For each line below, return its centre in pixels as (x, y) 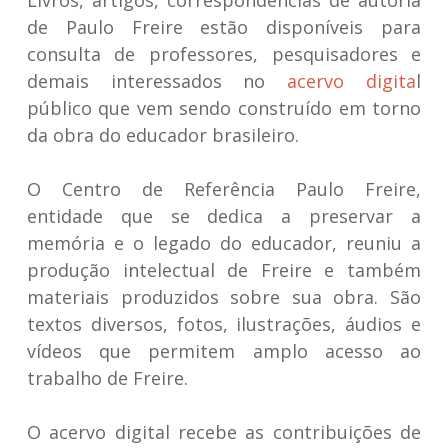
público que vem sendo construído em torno (224, 108)
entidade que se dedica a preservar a (224, 216)
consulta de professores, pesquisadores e (224, 54)
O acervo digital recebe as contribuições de (224, 432)
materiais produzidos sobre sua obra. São (224, 297)
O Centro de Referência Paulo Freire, (224, 189)
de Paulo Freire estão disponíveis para (224, 27)
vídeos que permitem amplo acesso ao (224, 351)
